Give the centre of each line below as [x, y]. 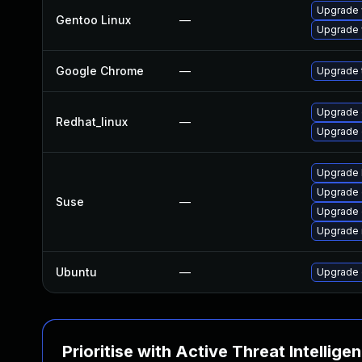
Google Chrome [100, 71]
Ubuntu [76, 272]
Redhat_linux [92, 122]
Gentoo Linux [93, 20]
